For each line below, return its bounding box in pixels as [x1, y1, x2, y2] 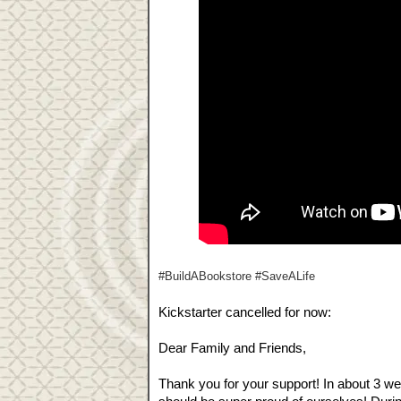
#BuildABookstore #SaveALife [158, 269, 315, 283]
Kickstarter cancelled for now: [158, 304, 331, 320]
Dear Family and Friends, [158, 340, 306, 355]
